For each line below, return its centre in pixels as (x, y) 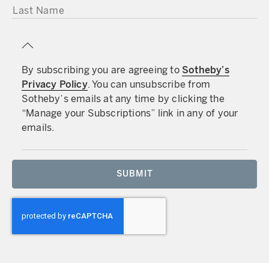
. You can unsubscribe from (149, 84)
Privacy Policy (55, 84)
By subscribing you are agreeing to (102, 70)
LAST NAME (32, 8)
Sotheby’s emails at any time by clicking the (123, 99)
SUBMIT (134, 174)
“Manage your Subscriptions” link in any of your (130, 113)
